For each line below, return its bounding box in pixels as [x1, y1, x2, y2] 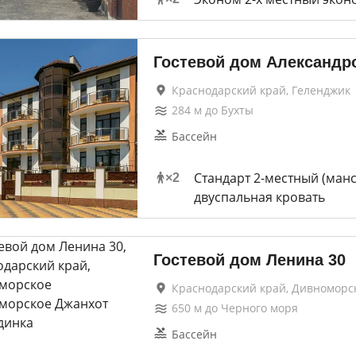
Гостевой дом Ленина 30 [153, 251, 346, 269]
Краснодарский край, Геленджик [171, 83, 350, 98]
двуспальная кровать [193, 188, 325, 206]
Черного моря [220, 300, 298, 315]
